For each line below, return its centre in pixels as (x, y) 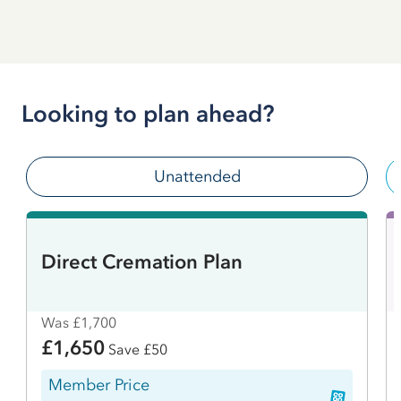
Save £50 (136, 350)
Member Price (99, 385)
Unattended (197, 177)
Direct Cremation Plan (142, 261)
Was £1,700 (79, 323)
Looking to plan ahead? (148, 114)
